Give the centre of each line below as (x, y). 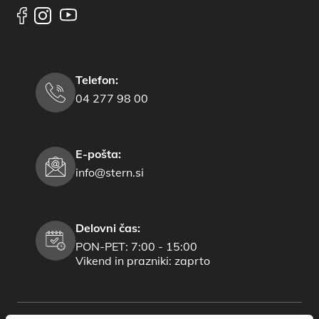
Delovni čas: (108, 228)
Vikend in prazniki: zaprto (143, 261)
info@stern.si (110, 173)
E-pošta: (98, 154)
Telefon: (97, 80)
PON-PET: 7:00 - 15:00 (136, 247)
